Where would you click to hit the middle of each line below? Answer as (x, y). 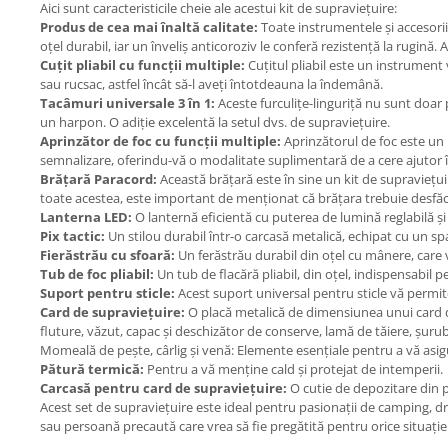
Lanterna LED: (86, 217)
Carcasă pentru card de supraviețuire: (163, 388)
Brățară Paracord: (98, 179)
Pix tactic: (72, 236)
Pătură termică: (92, 369)
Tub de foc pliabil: (97, 274)
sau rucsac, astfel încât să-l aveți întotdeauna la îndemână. (211, 84)
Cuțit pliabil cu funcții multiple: (142, 65)
